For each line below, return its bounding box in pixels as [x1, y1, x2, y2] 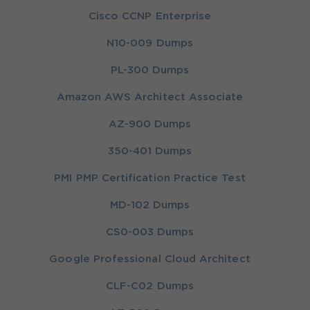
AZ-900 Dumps [108, 120, 192, 129]
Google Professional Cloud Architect [49, 255, 250, 264]
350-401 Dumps [107, 147, 192, 156]
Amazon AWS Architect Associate [56, 93, 244, 102]
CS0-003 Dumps [105, 228, 194, 237]
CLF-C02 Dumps [106, 282, 194, 291]
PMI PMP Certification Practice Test [54, 174, 246, 183]
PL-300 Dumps [110, 66, 190, 75]
